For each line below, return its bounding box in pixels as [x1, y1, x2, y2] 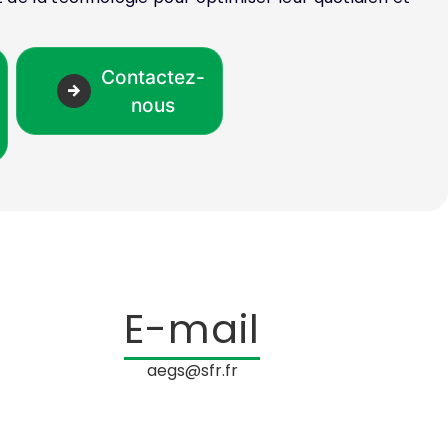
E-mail [124, 301, 260, 358]
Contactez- [101, 65, 205, 90]
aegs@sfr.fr [146, 359, 238, 383]
